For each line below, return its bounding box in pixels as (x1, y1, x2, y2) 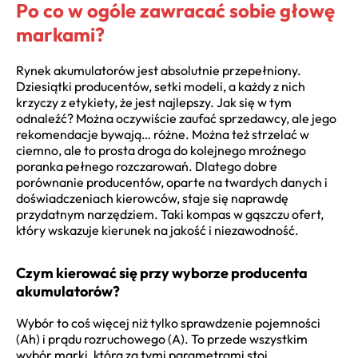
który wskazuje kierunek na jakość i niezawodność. (16, 221, 299, 238)
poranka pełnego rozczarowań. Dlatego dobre (16, 157, 277, 174)
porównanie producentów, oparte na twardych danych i (16, 173, 328, 190)
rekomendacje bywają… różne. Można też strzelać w (16, 125, 309, 142)
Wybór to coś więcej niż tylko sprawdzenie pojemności (16, 314, 320, 331)
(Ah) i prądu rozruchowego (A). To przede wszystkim (16, 330, 308, 347)
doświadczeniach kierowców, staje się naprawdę (16, 189, 288, 206)
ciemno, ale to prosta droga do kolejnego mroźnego (16, 141, 306, 158)
